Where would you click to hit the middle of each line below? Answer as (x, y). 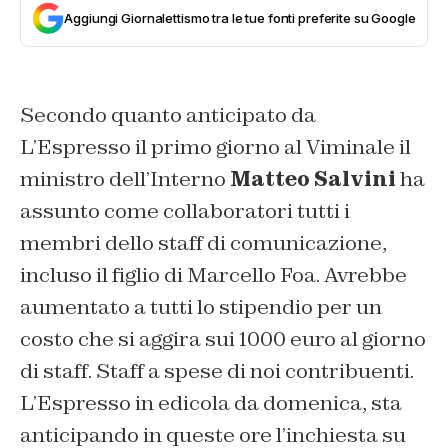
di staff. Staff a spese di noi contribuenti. (217, 371)
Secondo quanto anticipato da (168, 115)
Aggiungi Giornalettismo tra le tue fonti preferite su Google (240, 18)
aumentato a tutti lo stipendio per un (201, 307)
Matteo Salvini (313, 179)
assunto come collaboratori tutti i (185, 211)
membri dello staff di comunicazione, (203, 243)
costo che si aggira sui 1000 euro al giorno (223, 339)
